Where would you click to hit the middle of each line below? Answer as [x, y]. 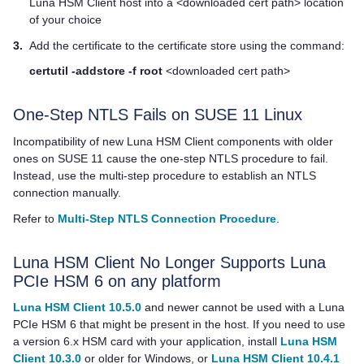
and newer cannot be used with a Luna [243, 308]
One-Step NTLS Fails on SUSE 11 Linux [158, 115]
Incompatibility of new [70, 141]
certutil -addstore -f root [96, 71]
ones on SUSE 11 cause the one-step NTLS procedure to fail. [171, 158]
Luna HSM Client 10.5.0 [77, 308]
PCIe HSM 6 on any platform [117, 281]
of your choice [65, 19]
